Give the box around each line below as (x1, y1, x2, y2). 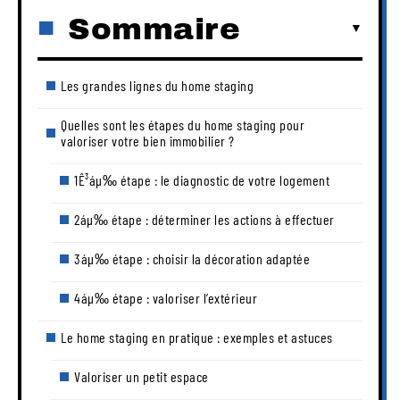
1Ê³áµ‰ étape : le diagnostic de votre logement (74, 171, 329, 188)
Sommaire (68, 12, 240, 46)
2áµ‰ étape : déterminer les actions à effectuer (74, 210, 335, 228)
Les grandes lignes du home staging (61, 76, 254, 94)
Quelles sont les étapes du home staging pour (61, 115, 304, 133)
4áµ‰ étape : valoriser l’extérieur (74, 288, 261, 306)
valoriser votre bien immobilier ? (61, 131, 235, 149)
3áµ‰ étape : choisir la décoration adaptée (74, 249, 310, 267)
